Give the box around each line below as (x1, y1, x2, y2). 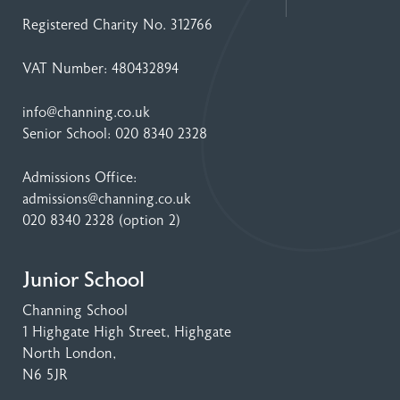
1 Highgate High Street (22, 324, 166, 341)
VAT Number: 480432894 (22, 61, 179, 78)
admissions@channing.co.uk (22, 191, 191, 208)
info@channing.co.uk (22, 104, 150, 121)
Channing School (22, 303, 128, 320)
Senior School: (22, 126, 115, 143)
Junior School (22, 268, 145, 293)
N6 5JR (22, 367, 68, 384)
